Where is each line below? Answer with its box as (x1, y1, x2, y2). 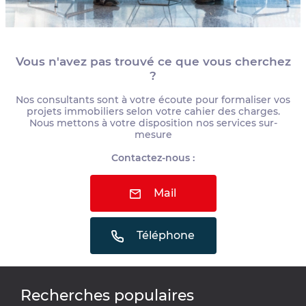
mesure (134, 128, 172, 141)
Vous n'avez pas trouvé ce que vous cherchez (15, 55, 291, 69)
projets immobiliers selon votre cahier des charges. (26, 105, 280, 118)
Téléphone (136, 229, 195, 242)
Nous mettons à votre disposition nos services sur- (29, 117, 277, 130)
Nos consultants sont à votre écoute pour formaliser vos (16, 94, 290, 107)
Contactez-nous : (111, 152, 195, 165)
